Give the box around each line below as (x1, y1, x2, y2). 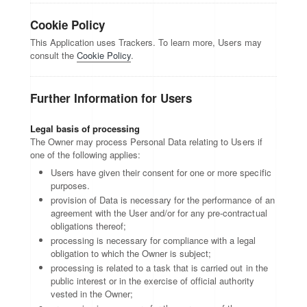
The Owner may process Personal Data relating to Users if (30, 135, 262, 148)
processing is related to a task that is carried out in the (51, 261, 268, 274)
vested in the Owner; (51, 287, 134, 300)
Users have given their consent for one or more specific (51, 166, 271, 179)
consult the (30, 49, 77, 62)
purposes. (51, 179, 90, 192)
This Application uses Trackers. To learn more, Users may (30, 36, 262, 49)
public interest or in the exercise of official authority (51, 274, 254, 287)
